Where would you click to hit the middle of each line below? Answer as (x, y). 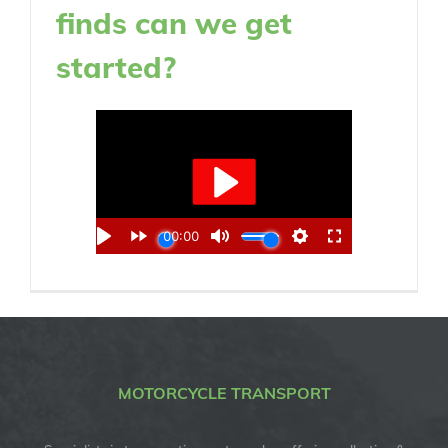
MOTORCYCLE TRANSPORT (224, 393)
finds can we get (174, 22)
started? (116, 66)
